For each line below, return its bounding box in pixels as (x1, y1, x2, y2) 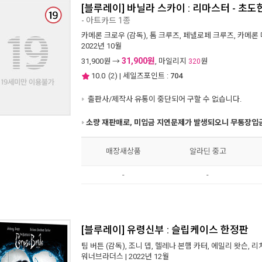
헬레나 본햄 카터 (155, 242, 208, 250)
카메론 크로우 (81, 31, 125, 40)
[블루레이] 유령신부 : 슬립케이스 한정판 (81, 224, 249, 236)
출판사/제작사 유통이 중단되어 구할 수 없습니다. (86, 95, 242, 104)
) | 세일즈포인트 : (115, 71, 168, 80)
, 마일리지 (155, 57, 188, 65)
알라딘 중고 (189, 147, 226, 156)
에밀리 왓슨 (211, 242, 248, 250)
